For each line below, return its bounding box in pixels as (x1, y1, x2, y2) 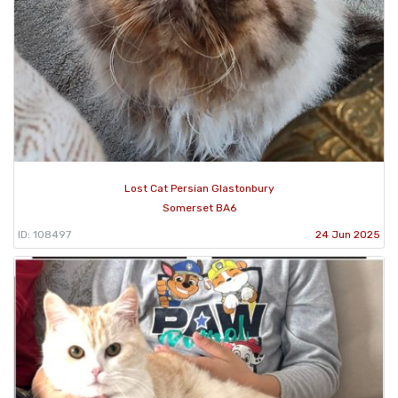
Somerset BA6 (162, 201, 236, 214)
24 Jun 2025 (315, 227, 380, 241)
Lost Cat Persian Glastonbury (123, 181, 275, 195)
